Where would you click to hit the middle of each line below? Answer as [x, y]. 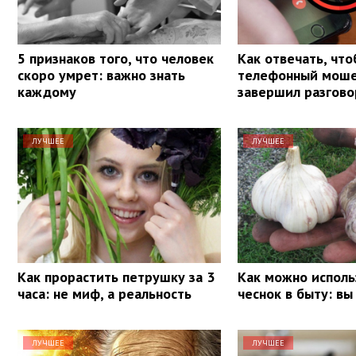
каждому [47, 91]
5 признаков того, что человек [116, 58]
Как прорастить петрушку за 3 [116, 277]
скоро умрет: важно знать [101, 75]
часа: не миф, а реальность [104, 293]
